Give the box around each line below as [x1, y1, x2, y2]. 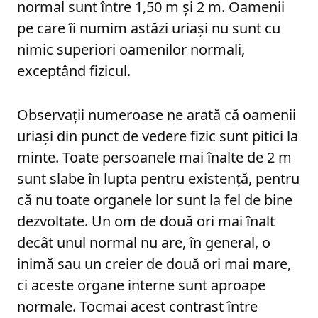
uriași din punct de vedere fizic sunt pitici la [17, 126, 298, 146]
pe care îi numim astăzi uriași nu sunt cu [17, 18, 280, 38]
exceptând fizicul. [17, 60, 131, 80]
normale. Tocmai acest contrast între [17, 296, 258, 316]
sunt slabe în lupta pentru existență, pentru [17, 168, 300, 188]
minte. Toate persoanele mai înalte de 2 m [17, 147, 292, 167]
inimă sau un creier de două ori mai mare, [17, 253, 291, 273]
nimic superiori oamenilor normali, [17, 39, 245, 59]
